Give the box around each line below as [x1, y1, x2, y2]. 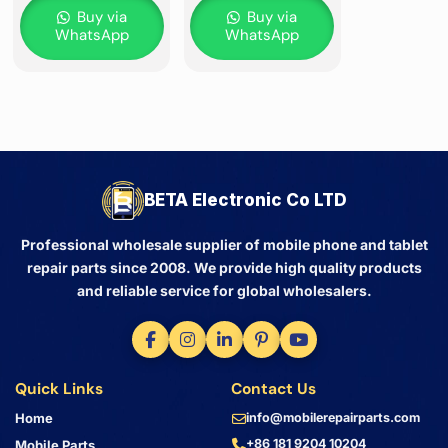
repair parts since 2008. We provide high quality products [26, 259, 422, 277]
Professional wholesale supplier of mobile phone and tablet [20, 236, 428, 254]
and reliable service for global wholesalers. [76, 282, 372, 300]
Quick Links [15, 379, 103, 400]
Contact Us [231, 379, 316, 400]
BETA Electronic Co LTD [143, 190, 347, 211]
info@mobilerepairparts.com [246, 410, 420, 426]
